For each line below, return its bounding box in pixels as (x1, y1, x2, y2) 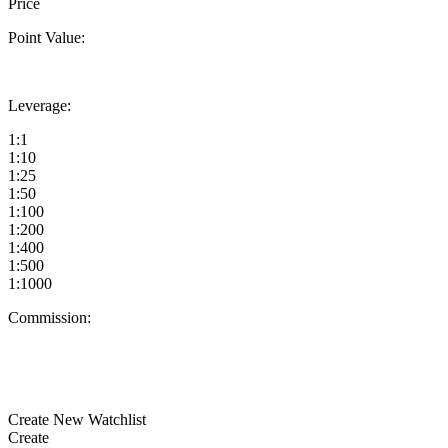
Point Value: (8, 28, 85, 46)
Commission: (8, 308, 91, 326)
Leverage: (8, 96, 71, 114)
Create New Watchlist (8, 410, 146, 428)
